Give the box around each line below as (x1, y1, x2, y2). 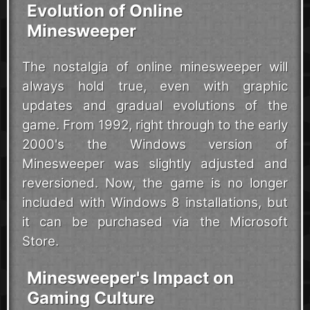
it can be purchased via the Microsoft (22, 214, 288, 230)
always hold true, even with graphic (22, 78, 288, 94)
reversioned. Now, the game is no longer (22, 175, 288, 191)
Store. (22, 233, 59, 249)
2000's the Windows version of (22, 136, 288, 152)
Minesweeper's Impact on (26, 268, 234, 288)
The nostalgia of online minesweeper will (22, 59, 288, 75)
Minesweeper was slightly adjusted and (22, 156, 288, 172)
